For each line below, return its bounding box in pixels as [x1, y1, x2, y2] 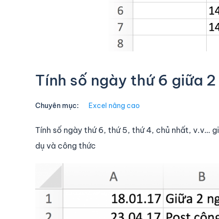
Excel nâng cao [88, 101, 140, 110]
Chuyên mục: [35, 101, 79, 110]
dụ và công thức [35, 141, 96, 151]
